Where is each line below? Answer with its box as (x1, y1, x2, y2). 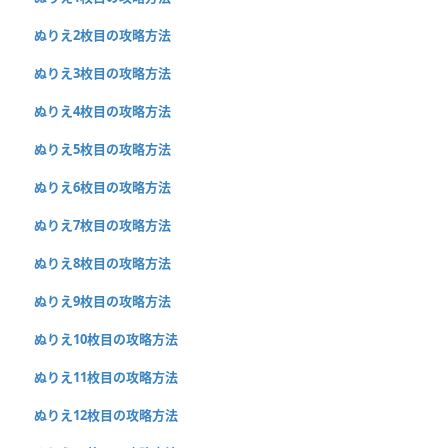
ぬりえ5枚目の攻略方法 (34, 139, 171, 158)
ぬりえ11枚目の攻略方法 (34, 367, 178, 386)
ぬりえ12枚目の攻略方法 (34, 405, 178, 424)
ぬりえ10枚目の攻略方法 (34, 329, 178, 348)
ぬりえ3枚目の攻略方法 (34, 63, 171, 82)
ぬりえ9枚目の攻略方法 (34, 291, 171, 310)
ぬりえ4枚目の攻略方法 (34, 101, 171, 120)
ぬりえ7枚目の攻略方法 (34, 215, 171, 234)
